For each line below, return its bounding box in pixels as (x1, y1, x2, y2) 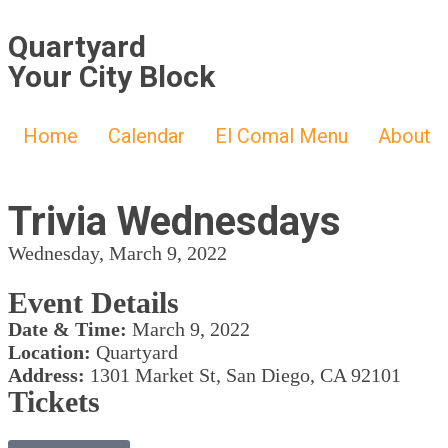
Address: (8, 364, 85, 386)
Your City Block (8, 59, 215, 94)
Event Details (8, 286, 179, 319)
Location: (8, 341, 91, 363)
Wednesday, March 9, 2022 (8, 242, 227, 264)
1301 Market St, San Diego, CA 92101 (85, 364, 401, 386)
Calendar (108, 124, 185, 148)
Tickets (8, 385, 100, 418)
